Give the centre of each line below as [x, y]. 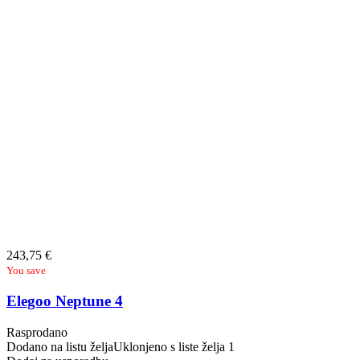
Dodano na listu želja [60, 346]
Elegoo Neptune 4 [65, 301]
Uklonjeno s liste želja [169, 346]
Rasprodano [37, 332]
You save [26, 271]
